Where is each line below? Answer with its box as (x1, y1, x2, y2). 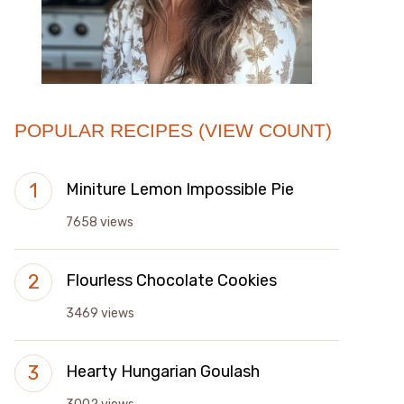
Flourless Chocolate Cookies (66, 271, 277, 290)
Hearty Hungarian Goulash (66, 362, 260, 381)
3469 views (66, 306, 134, 321)
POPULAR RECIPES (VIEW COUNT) (14, 120, 332, 141)
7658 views (66, 215, 133, 230)
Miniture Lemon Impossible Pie (66, 179, 294, 199)
